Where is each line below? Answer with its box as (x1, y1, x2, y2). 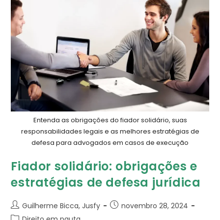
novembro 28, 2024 (121, 201, 189, 211)
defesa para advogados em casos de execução (31, 138, 189, 148)
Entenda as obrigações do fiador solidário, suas (33, 115, 187, 125)
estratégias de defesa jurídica (11, 174, 201, 191)
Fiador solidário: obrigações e (11, 158, 197, 175)
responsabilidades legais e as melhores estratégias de (21, 127, 199, 137)
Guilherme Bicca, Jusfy (22, 201, 101, 211)
